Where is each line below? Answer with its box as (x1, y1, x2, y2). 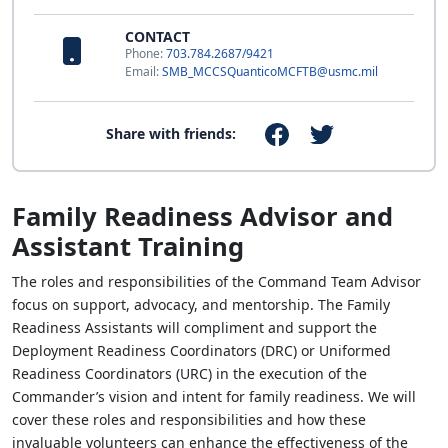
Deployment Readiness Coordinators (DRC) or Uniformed (12, 341, 391, 361)
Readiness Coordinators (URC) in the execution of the (12, 364, 367, 384)
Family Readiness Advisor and (12, 199, 393, 235)
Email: (125, 63, 162, 81)
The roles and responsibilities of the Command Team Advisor (12, 272, 421, 292)
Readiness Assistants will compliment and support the (12, 318, 377, 338)
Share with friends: (106, 124, 237, 144)
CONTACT (125, 27, 190, 47)
